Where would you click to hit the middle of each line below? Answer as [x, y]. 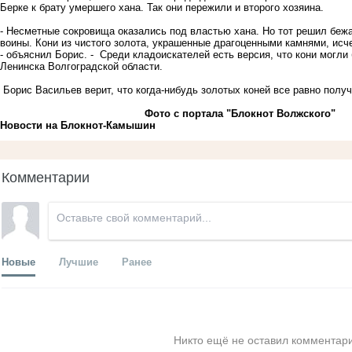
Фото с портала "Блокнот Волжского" [220, 113]
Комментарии [46, 176]
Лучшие [79, 261]
